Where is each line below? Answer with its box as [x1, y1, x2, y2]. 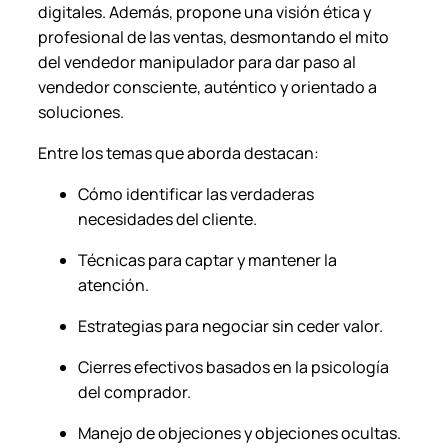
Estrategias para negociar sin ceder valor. [78, 315, 383, 338]
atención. [78, 274, 149, 297]
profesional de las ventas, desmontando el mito [38, 26, 389, 49]
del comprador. [78, 381, 191, 404]
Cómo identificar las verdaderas [78, 183, 314, 206]
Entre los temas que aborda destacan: [38, 142, 319, 165]
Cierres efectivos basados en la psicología [78, 356, 389, 379]
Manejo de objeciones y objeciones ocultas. [78, 422, 401, 445]
